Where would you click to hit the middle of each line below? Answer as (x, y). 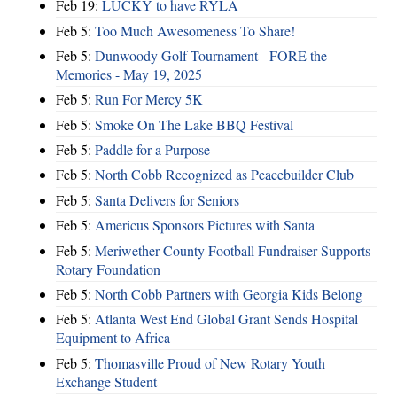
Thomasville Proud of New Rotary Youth (210, 362)
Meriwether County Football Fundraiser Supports (233, 250)
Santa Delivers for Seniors (167, 199)
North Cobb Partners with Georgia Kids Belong (229, 293)
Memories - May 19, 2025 (129, 74)
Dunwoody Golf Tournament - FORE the (211, 55)
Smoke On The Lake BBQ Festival (194, 124)
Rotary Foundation (108, 269)
